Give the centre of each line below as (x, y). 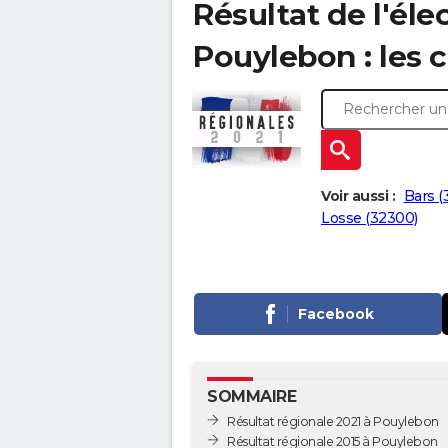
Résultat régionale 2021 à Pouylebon (333, 421)
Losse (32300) (369, 218)
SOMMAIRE (251, 397)
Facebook (335, 314)
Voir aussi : (358, 196)
